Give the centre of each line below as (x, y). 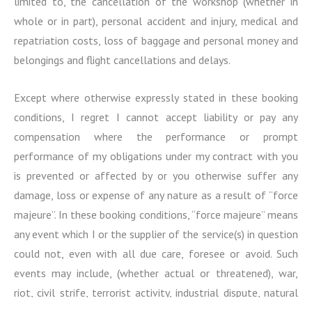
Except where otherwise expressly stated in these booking (156, 97)
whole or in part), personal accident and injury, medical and (156, 21)
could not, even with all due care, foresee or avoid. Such (156, 253)
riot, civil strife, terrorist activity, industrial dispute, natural (156, 292)
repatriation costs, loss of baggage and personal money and (156, 41)
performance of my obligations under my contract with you (156, 156)
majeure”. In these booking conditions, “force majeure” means (156, 214)
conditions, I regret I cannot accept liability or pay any (156, 117)
